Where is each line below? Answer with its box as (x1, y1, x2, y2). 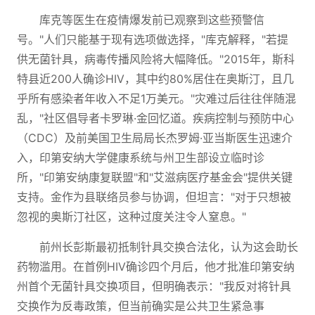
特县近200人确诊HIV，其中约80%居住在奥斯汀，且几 (17, 72, 294, 86)
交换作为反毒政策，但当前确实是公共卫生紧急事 (17, 299, 264, 313)
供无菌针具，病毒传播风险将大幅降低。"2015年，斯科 (17, 52, 295, 66)
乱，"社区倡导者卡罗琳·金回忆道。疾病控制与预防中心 (17, 111, 294, 125)
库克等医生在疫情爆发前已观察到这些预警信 (39, 13, 264, 27)
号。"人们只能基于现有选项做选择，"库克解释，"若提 (17, 32, 288, 46)
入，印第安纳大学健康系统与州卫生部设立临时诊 (17, 150, 264, 165)
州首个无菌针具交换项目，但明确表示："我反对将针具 (17, 279, 291, 293)
